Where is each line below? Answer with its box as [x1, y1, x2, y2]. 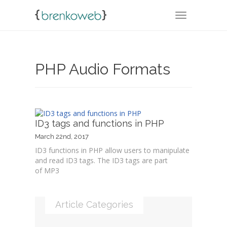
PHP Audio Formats [35, 60, 170, 78]
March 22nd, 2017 [35, 133, 89, 141]
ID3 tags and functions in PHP [35, 118, 164, 129]
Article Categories [55, 199, 133, 210]
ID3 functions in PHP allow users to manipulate [35, 145, 190, 156]
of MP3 [35, 166, 59, 176]
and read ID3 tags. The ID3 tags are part [35, 156, 168, 166]
